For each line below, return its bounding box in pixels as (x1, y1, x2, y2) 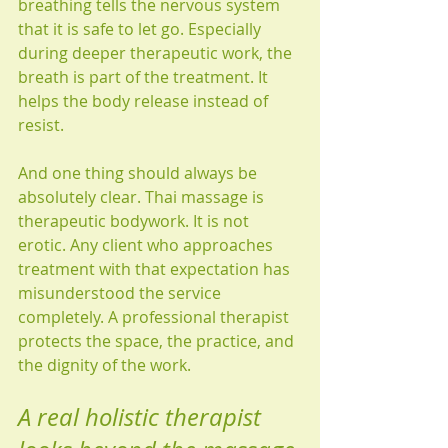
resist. (18, 114, 64, 136)
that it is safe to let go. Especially (18, 18, 265, 40)
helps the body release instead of (18, 90, 272, 112)
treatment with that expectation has (18, 258, 294, 280)
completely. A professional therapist (18, 306, 293, 328)
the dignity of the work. (18, 354, 191, 376)
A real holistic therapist (18, 401, 267, 433)
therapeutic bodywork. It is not (18, 210, 253, 232)
